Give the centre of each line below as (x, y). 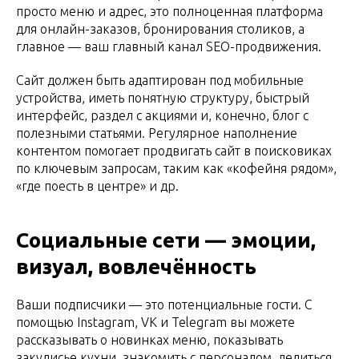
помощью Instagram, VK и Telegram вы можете (155, 322)
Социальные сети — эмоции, (166, 240)
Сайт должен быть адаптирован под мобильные (160, 80)
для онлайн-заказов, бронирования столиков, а (160, 28)
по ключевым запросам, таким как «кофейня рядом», (176, 168)
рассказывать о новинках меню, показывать (149, 339)
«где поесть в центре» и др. (97, 186)
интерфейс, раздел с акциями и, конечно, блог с (162, 115)
